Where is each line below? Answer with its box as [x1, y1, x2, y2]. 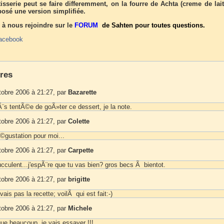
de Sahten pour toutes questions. [100, 21, 205, 29]
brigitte [68, 175, 90, 183]
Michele [68, 204, 92, 212]
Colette [68, 117, 89, 125]
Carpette [68, 146, 93, 154]
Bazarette [68, 88, 96, 96]
